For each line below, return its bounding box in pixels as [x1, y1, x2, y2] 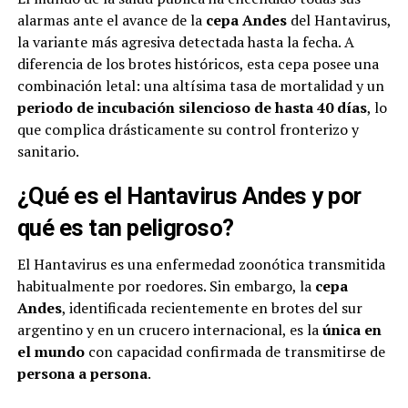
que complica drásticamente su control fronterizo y [16, 119, 359, 140]
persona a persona [16, 363, 148, 384]
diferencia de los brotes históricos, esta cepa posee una [16, 54, 379, 75]
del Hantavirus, [286, 10, 391, 31]
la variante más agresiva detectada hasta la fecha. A [16, 32, 354, 53]
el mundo [16, 342, 85, 362]
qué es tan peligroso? [16, 214, 234, 242]
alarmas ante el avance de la [16, 10, 206, 31]
